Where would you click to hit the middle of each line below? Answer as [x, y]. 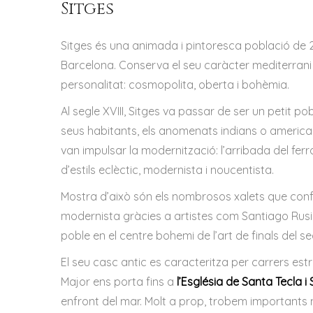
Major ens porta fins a [119, 282]
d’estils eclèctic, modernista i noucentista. [167, 170]
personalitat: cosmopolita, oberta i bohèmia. [175, 85]
